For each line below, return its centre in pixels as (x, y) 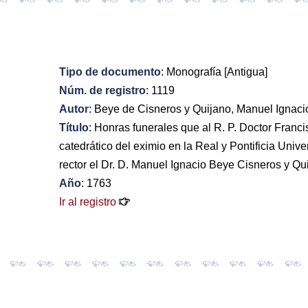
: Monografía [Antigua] (214, 72)
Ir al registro (87, 202)
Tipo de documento (110, 72)
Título (74, 128)
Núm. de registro (102, 91)
